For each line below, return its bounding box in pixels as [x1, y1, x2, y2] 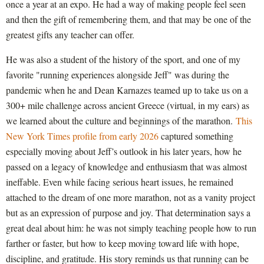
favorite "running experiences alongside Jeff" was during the [6, 68, 229, 81]
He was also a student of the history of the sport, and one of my [6, 52, 240, 65]
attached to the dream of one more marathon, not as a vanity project [6, 190, 255, 203]
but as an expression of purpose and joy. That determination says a [6, 206, 250, 219]
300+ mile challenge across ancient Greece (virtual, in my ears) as [6, 98, 249, 111]
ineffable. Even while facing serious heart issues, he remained [6, 175, 233, 188]
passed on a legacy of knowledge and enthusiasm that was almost [6, 160, 247, 173]
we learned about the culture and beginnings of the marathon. [6, 114, 236, 127]
